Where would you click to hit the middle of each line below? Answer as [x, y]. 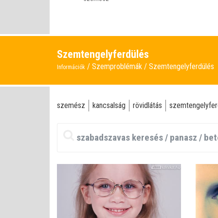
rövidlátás [147, 105]
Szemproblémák [118, 66]
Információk [71, 67]
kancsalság [109, 105]
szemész [71, 105]
